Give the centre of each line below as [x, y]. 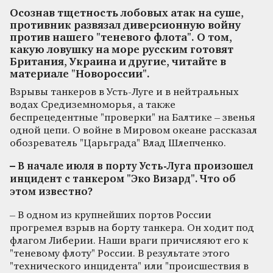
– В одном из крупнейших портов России [111, 215]
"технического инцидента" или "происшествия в [129, 266]
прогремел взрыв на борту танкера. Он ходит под [132, 228]
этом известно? [51, 192]
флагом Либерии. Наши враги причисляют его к [129, 241]
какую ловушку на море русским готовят [122, 50]
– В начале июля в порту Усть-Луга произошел [132, 166]
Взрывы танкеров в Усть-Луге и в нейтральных [124, 92]
